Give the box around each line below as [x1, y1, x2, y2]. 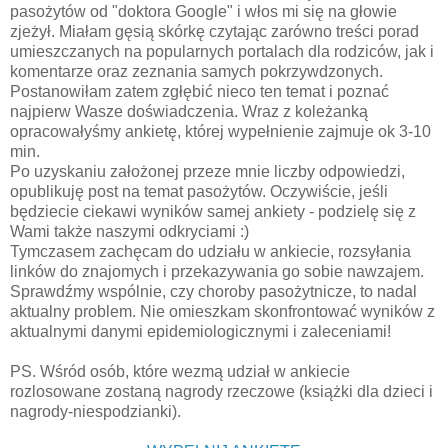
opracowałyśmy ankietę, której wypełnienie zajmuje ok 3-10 [10, 123, 431, 141]
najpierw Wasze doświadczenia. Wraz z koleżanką [10, 103, 368, 121]
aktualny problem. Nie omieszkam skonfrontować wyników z [10, 303, 435, 321]
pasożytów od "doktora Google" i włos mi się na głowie [10, 3, 397, 21]
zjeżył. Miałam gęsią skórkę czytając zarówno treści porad [10, 23, 419, 41]
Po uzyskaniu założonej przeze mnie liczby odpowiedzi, [10, 163, 405, 181]
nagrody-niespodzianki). [10, 403, 181, 421]
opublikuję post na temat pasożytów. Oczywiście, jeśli [10, 183, 388, 201]
